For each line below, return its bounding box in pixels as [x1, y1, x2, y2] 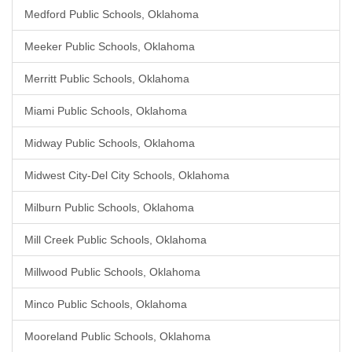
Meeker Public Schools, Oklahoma [24, 40, 195, 53]
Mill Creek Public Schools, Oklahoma [24, 233, 207, 246]
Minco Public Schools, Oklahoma [24, 298, 187, 310]
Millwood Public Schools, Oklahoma [24, 266, 200, 278]
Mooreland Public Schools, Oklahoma [24, 330, 211, 343]
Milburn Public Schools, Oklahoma [24, 201, 194, 214]
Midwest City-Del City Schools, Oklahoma [24, 169, 229, 181]
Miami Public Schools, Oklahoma [24, 104, 187, 117]
